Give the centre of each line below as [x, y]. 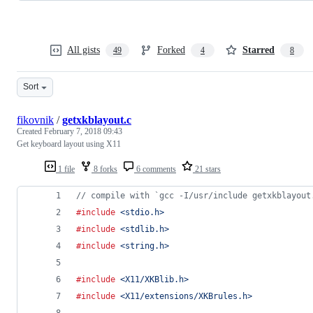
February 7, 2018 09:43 [83, 131]
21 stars [207, 169]
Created [30, 131]
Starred [259, 50]
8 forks [104, 169]
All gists [83, 50]
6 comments [155, 169]
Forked [171, 50]
